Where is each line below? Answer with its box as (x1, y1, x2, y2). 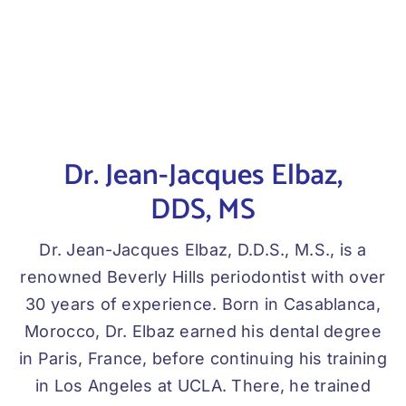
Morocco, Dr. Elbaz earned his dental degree (24, 321, 382, 341)
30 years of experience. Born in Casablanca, (25, 294, 381, 314)
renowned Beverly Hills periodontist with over (20, 266, 386, 286)
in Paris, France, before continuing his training (19, 348, 387, 368)
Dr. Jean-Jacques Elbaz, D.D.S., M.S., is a (39, 239, 367, 259)
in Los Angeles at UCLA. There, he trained (34, 375, 372, 395)
